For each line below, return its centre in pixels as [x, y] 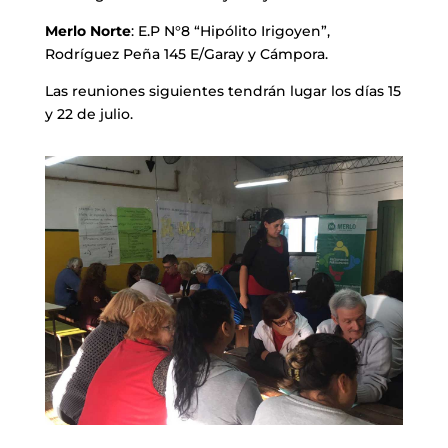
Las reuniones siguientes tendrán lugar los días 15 [222, 91]
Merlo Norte [87, 31]
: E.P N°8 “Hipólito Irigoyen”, [230, 31]
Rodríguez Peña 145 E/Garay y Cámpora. [186, 54]
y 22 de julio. [88, 114]
